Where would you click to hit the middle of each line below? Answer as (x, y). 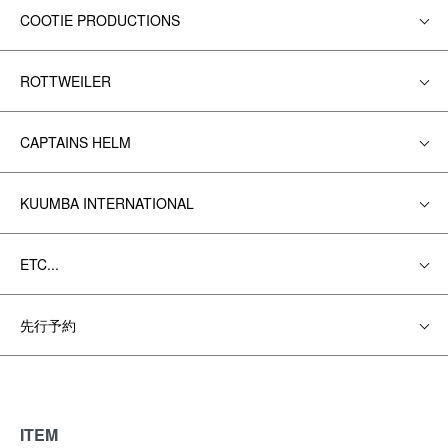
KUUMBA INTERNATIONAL (107, 203)
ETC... (39, 264)
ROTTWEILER (65, 81)
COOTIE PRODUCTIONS (100, 20)
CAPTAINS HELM (75, 142)
